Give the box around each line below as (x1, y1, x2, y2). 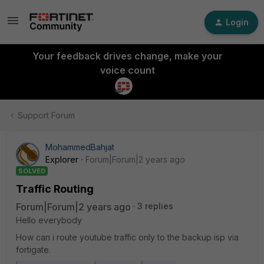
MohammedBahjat (45, 142, 114, 152)
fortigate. (16, 245, 51, 255)
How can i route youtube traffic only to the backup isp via (16, 232, 239, 242)
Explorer (45, 154, 78, 164)
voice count (100, 64, 155, 76)
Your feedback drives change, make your (32, 50, 223, 62)
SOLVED (18, 167, 45, 175)
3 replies (137, 201, 173, 211)
